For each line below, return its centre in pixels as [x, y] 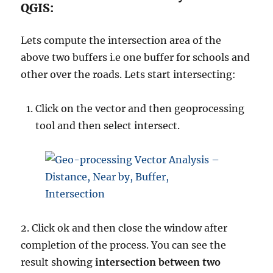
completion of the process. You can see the [124, 245]
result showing [58, 262]
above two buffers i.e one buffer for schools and [136, 58]
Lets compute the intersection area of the [121, 41]
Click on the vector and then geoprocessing [140, 109]
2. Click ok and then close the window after [124, 228]
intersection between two [158, 262]
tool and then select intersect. [108, 126]
